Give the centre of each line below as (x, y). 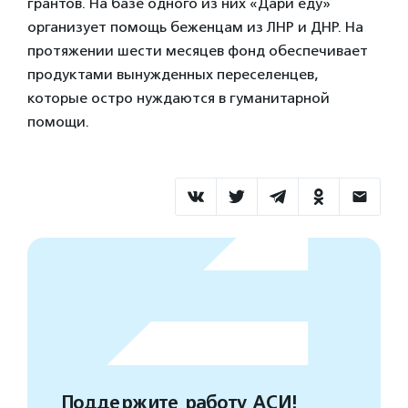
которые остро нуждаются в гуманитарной (178, 98)
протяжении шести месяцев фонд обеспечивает (198, 51)
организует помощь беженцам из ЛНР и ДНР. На (195, 27)
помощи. (58, 122)
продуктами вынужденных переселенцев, (173, 74)
